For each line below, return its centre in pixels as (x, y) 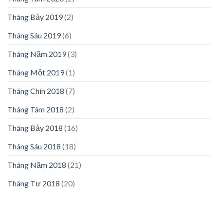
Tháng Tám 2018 (36, 109)
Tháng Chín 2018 (36, 91)
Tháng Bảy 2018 (35, 128)
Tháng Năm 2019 (37, 54)
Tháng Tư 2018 (34, 183)
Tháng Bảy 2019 (35, 17)
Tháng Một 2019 (36, 73)
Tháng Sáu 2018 (34, 146)
